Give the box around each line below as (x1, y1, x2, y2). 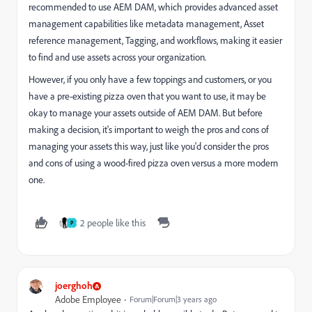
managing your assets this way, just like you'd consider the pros (29, 140, 269, 153)
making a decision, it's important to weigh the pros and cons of (29, 123, 269, 136)
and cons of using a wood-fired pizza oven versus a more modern (29, 157, 278, 169)
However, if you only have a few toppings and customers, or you (29, 73, 272, 86)
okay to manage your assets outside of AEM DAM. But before (29, 107, 263, 119)
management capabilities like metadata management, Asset (29, 17, 264, 30)
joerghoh (55, 279, 93, 291)
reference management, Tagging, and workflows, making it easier (29, 34, 282, 47)
